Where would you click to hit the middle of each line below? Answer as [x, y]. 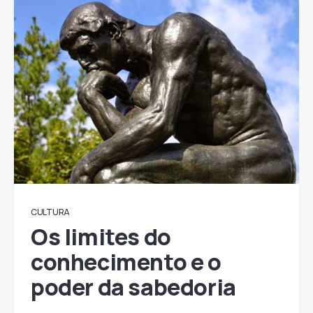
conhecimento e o [126, 262]
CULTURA [50, 212]
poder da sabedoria [133, 287]
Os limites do [101, 237]
